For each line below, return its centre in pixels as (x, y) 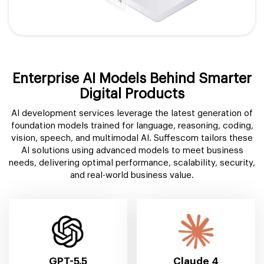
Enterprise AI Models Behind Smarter (132, 78)
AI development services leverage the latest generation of (132, 113)
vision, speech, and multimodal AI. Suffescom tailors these (132, 138)
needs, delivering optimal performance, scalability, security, (132, 163)
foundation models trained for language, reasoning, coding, (132, 126)
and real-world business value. (132, 175)
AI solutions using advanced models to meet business (132, 150)
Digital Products (132, 93)
